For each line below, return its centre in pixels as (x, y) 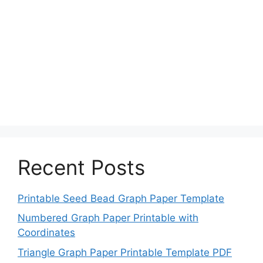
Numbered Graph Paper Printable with (108, 218)
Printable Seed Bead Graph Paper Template (121, 198)
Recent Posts (81, 167)
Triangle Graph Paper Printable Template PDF (125, 252)
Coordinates (46, 232)
